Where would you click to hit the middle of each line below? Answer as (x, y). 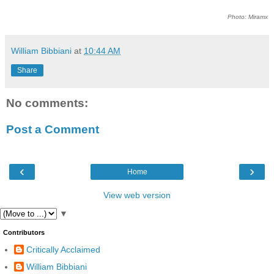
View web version (137, 195)
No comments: (47, 103)
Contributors (24, 232)
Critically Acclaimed (63, 250)
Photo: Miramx (248, 17)
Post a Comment (53, 130)
